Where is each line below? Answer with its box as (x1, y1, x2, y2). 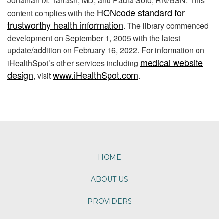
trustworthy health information (7, 18, 123, 31)
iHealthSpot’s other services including (7, 57, 140, 68)
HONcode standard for (97, 5, 185, 19)
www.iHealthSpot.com (53, 68, 138, 81)
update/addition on (7, 44, 74, 56)
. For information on (137, 44, 204, 56)
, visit (33, 69, 53, 81)
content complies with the (7, 7, 97, 19)
